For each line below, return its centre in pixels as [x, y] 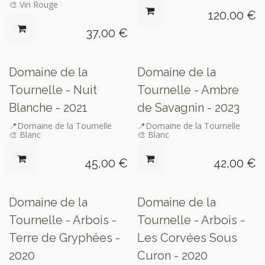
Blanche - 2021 [48, 108]
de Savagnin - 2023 [188, 108]
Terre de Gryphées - [64, 237]
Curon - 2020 [172, 255]
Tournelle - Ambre [188, 90]
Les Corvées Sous [187, 237]
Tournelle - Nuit [53, 90]
